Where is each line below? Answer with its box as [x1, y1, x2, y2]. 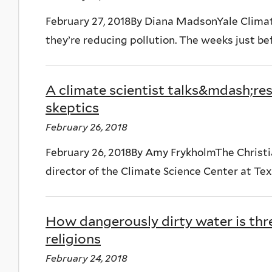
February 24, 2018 [46, 252, 127, 264]
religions [46, 230, 101, 246]
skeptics [46, 99, 99, 115]
